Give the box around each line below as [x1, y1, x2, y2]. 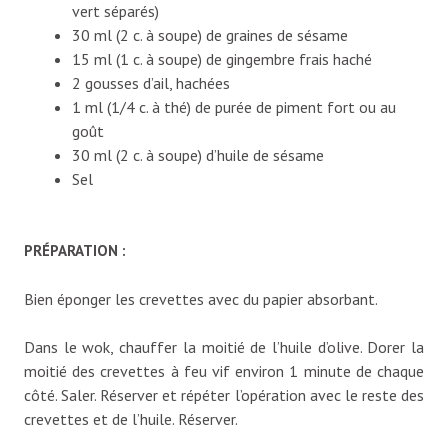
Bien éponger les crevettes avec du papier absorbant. [24, 288, 378, 309]
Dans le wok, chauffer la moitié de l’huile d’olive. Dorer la [24, 336, 424, 357]
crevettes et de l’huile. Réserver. [24, 408, 238, 429]
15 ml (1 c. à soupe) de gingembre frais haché [71, 48, 372, 69]
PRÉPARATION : [24, 240, 126, 260]
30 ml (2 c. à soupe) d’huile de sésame [71, 144, 324, 165]
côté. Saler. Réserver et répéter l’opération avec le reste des [24, 384, 424, 405]
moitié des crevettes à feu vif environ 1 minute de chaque [24, 360, 424, 381]
